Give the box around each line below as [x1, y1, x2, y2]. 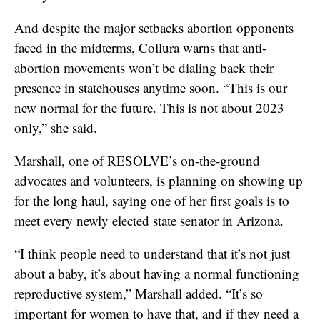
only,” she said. [14, 118, 97, 136]
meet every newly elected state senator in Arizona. [14, 211, 292, 229]
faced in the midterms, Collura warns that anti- [14, 38, 266, 56]
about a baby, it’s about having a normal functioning [14, 264, 299, 282]
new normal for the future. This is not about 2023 [14, 98, 284, 116]
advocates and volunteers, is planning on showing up [14, 171, 303, 189]
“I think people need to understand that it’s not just [14, 244, 290, 262]
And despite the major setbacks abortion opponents [14, 18, 294, 36]
